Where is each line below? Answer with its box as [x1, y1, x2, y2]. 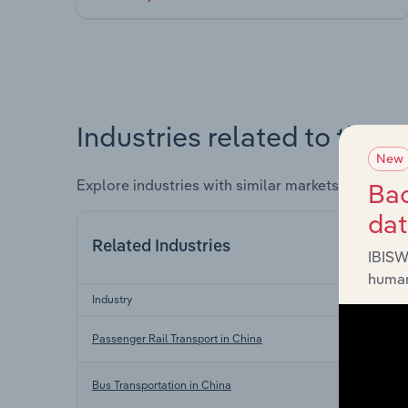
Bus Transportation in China [92, 377, 231, 392]
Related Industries [92, 238, 230, 255]
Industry [92, 291, 133, 306]
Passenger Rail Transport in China [92, 331, 262, 345]
